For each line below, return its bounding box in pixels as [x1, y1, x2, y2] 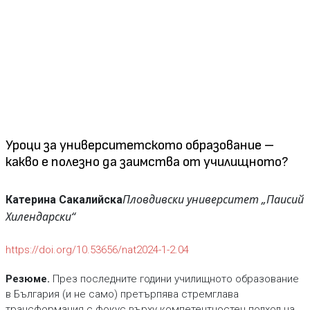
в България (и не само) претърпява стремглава [5, 288, 239, 300]
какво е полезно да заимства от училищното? [5, 154, 289, 170]
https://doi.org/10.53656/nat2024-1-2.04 [5, 244, 189, 256]
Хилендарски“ [5, 209, 75, 224]
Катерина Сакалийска [5, 193, 122, 206]
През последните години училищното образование [49, 273, 299, 285]
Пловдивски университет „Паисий [122, 192, 304, 207]
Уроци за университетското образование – [5, 137, 274, 154]
